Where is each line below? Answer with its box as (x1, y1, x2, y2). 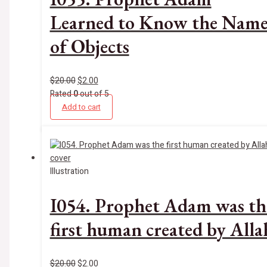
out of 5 (77, 87, 109, 100)
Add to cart (61, 101, 101, 113)
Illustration (49, 164, 89, 178)
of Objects (49, 34, 129, 60)
